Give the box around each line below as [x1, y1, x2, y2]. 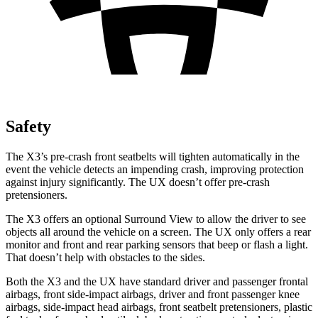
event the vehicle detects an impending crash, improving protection [6, 163, 304, 175]
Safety [6, 116, 51, 136]
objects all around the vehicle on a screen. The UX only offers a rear [6, 225, 311, 238]
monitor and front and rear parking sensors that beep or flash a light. [6, 238, 308, 251]
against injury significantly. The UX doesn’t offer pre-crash [6, 175, 270, 188]
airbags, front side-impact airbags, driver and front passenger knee [6, 287, 300, 300]
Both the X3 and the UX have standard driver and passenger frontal [6, 275, 308, 287]
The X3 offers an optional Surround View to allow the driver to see [6, 212, 306, 225]
